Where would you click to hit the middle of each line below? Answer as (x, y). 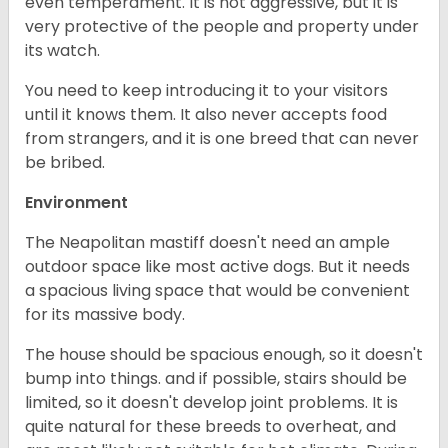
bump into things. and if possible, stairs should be (216, 379)
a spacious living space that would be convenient (217, 291)
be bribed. (65, 163)
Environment (76, 203)
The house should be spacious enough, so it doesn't (224, 355)
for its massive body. (107, 315)
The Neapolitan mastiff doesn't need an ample (207, 243)
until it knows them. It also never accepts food (206, 115)
